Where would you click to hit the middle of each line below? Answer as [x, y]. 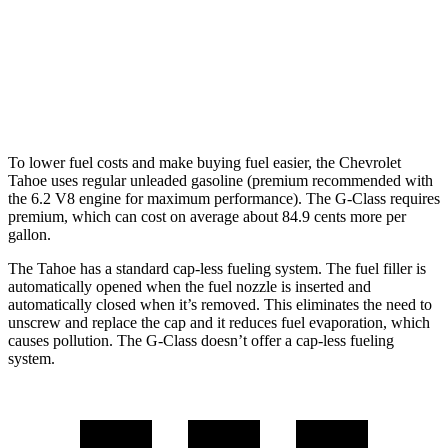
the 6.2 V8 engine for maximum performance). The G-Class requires [224, 198]
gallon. [29, 234]
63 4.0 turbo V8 [208, 97]
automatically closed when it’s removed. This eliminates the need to [220, 304]
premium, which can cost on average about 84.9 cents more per [207, 216]
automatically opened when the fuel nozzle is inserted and [189, 286]
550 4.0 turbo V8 [208, 51]
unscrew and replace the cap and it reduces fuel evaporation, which [219, 322]
